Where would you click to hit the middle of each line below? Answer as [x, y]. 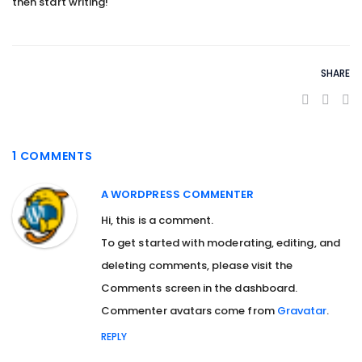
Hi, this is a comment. [158, 220]
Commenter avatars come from [189, 311]
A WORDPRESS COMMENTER [178, 194]
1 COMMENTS [53, 156]
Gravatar [302, 311]
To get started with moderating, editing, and [221, 243]
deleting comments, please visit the [197, 265]
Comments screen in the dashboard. [200, 288]
